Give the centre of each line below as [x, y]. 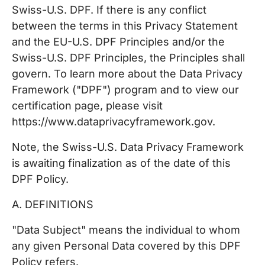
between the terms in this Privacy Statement [125, 26]
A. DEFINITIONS [53, 204]
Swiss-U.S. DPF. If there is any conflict [109, 10]
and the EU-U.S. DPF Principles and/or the [118, 42]
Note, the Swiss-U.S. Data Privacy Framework [128, 147]
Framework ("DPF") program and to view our [125, 90]
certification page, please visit [87, 106]
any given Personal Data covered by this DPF [126, 246]
